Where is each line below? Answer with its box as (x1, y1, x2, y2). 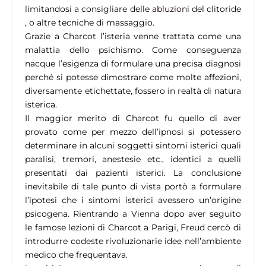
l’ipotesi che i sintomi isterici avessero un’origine (25, 195, 241, 206)
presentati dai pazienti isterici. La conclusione (25, 167, 241, 179)
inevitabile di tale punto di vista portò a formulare (25, 181, 241, 192)
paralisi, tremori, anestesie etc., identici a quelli (25, 154, 241, 165)
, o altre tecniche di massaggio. (25, 17, 155, 28)
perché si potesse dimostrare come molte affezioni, (25, 72, 241, 83)
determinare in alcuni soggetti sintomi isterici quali (25, 140, 241, 151)
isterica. (25, 99, 58, 110)
